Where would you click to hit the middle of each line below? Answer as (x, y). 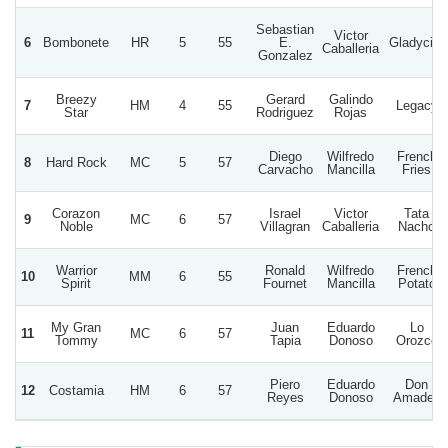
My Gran (76, 327)
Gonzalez (285, 55)
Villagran (285, 226)
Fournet (285, 283)
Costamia (76, 390)
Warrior (76, 270)
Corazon (76, 213)
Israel (285, 213)
